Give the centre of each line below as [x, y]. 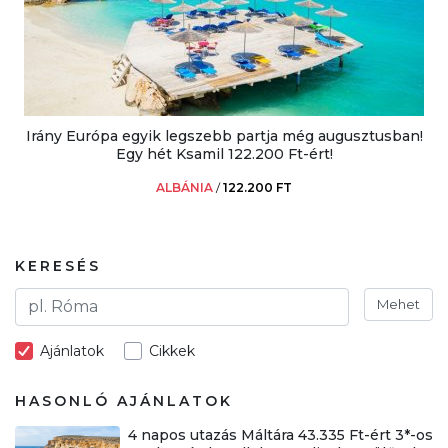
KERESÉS [58, 265]
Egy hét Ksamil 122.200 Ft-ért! [224, 153]
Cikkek [172, 350]
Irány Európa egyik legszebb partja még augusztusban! [224, 135]
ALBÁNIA [184, 187]
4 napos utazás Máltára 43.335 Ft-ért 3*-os [280, 434]
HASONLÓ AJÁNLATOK [124, 400]
